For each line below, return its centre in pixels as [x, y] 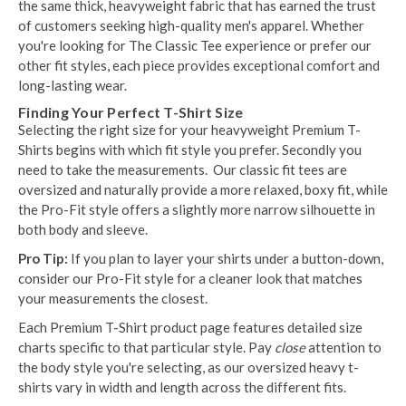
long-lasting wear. [72, 85]
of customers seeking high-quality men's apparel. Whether [191, 25]
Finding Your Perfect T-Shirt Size [131, 111]
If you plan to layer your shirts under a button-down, [226, 258]
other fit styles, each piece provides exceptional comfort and [199, 65]
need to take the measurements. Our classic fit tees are [183, 169]
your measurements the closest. [113, 298]
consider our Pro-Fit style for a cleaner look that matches [190, 278]
